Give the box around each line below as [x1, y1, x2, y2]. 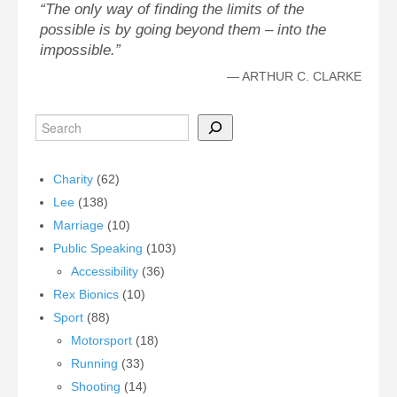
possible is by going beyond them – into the [40, 21, 326, 39]
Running [71, 356, 118, 371]
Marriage [53, 218, 104, 233]
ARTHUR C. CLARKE [242, 69, 362, 84]
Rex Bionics [53, 287, 119, 302]
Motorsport [71, 333, 132, 348]
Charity [53, 172, 93, 187]
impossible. [40, 42, 115, 59]
